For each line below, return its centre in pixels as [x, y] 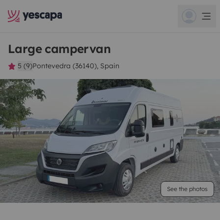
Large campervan [59, 49]
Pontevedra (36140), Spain [76, 66]
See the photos [187, 189]
